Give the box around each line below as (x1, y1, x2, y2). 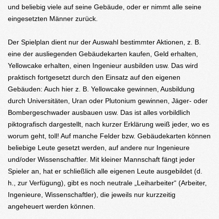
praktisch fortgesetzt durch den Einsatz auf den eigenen (8, 73, 180, 81)
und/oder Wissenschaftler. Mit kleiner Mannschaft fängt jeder (8, 155, 195, 163)
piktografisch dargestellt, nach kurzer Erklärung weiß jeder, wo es (8, 120, 209, 128)
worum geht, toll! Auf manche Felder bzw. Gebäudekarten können (8, 132, 211, 140)
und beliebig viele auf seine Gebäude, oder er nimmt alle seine (8, 3, 201, 11)
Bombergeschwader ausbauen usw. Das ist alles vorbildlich (8, 109, 190, 116)
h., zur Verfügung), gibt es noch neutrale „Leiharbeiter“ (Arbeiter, (8, 179, 207, 187)
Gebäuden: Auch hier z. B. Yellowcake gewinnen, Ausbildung (8, 85, 195, 93)
